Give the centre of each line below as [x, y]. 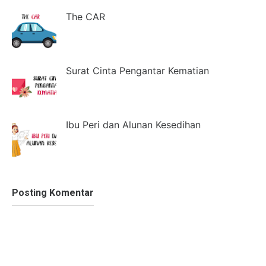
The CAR [85, 16]
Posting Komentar [53, 192]
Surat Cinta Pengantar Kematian [137, 70]
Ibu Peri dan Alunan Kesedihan [133, 124]
